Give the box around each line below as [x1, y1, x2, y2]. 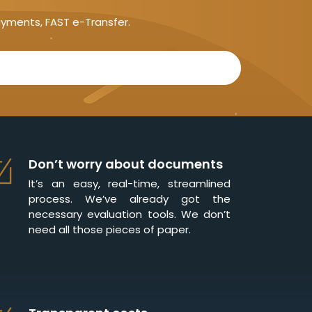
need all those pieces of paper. [29, 222, 191, 237]
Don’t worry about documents [29, 155, 223, 173]
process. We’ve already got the [29, 192, 231, 207]
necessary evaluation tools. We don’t [29, 207, 231, 222]
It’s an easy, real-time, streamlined [29, 176, 231, 192]
